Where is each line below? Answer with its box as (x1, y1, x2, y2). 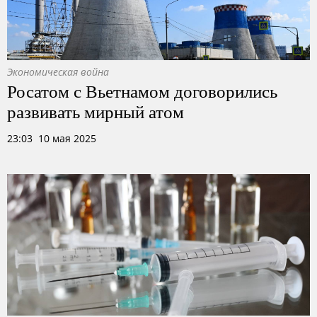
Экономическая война (7, 65, 109, 79)
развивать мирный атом (7, 99, 184, 123)
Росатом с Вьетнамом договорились (7, 79, 277, 103)
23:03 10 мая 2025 (7, 132, 96, 145)
